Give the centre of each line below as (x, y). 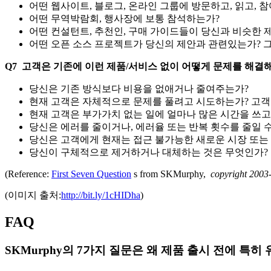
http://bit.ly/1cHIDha (101, 195)
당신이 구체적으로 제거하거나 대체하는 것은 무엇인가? (149, 152)
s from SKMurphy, (170, 174)
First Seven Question (91, 174)
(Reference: (28, 174)
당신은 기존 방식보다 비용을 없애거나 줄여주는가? (139, 89)
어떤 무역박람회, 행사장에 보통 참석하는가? (124, 19)
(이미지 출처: (33, 195)
